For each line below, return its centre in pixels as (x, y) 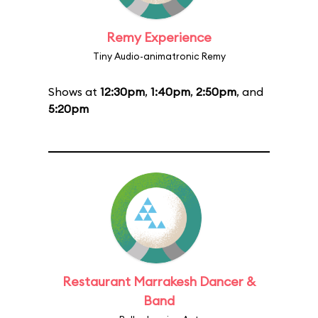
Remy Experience (159, 37)
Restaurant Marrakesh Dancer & (159, 281)
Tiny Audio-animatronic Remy (159, 56)
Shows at (74, 92)
